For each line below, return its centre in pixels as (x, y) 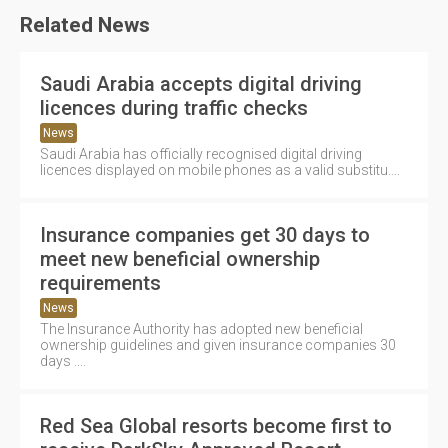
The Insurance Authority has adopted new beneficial (201, 328)
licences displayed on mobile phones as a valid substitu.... (220, 169)
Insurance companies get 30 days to (205, 234)
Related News (85, 24)
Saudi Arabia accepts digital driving (201, 83)
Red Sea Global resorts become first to (216, 425)
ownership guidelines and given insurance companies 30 (218, 344)
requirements (100, 282)
